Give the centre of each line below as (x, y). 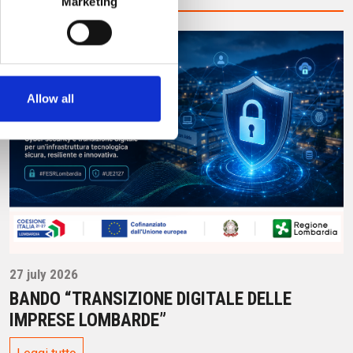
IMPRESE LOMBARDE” (88, 320)
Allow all (50, 98)
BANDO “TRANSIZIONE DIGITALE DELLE (150, 299)
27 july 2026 (44, 274)
